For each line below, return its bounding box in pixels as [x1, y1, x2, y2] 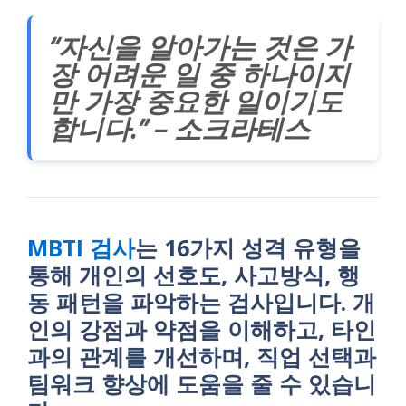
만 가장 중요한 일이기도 [49, 82, 343, 120]
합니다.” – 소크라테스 [49, 110, 310, 147]
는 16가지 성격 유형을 [135, 232, 361, 263]
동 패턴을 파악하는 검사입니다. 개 [27, 286, 375, 317]
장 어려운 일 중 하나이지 [49, 55, 350, 92]
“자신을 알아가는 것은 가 [49, 28, 352, 65]
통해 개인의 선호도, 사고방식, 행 [27, 259, 360, 290]
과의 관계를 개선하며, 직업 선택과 [27, 341, 376, 372]
